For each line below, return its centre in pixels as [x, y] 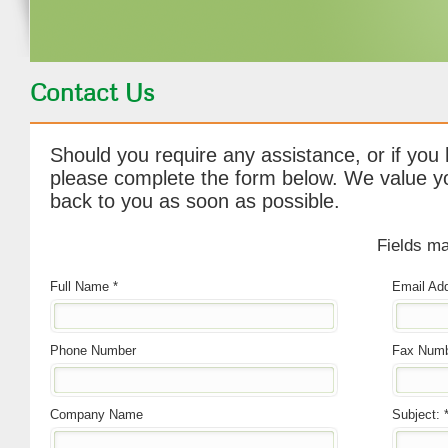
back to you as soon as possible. [195, 201]
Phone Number [93, 350]
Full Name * [84, 286]
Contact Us [92, 92]
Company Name [96, 414]
